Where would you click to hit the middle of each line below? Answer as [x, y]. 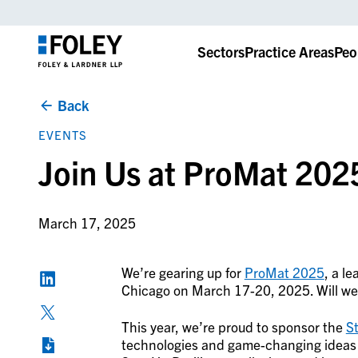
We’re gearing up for [183, 272]
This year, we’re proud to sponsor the [233, 327]
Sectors [221, 51]
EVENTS [62, 135]
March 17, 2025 [87, 223]
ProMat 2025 [284, 272]
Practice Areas [289, 51]
